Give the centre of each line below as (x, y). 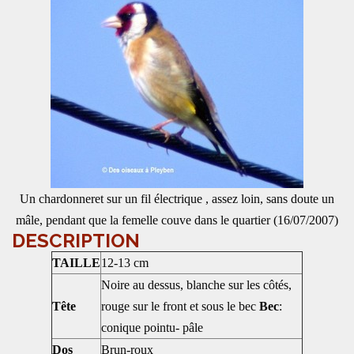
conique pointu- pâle (152, 328)
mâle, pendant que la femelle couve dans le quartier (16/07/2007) (177, 220)
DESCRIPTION (76, 241)
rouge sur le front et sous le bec (180, 306)
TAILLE (76, 263)
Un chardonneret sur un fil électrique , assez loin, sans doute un (177, 199)
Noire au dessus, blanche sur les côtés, (196, 285)
